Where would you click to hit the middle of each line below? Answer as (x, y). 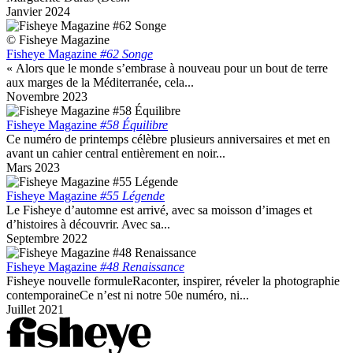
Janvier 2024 (38, 11)
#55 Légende (132, 195)
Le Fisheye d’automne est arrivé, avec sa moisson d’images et (159, 210)
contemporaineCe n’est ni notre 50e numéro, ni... (128, 295)
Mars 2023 (33, 167)
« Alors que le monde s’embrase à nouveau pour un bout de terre (167, 68)
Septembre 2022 (47, 238)
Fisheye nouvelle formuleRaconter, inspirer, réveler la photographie (173, 281)
